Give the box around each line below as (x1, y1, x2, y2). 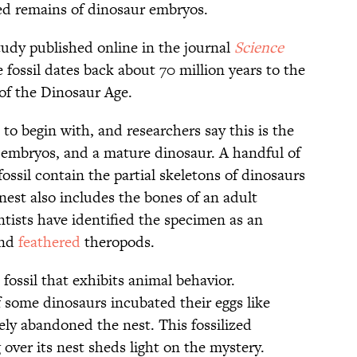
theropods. (80, 231, 155, 253)
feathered (18, 231, 80, 253)
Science (234, 37, 284, 59)
